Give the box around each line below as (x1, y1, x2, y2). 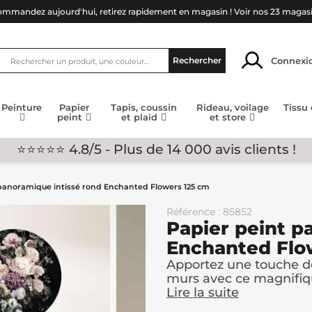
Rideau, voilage (196, 102, 269, 114)
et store (210, 111, 249, 123)
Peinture (1, 102, 42, 114)
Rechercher (173, 55, 221, 65)
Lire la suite (166, 285, 239, 300)
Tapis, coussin (111, 102, 178, 114)
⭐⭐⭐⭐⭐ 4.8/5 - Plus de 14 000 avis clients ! (16, 141, 296, 157)
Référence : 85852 (166, 205, 252, 218)
